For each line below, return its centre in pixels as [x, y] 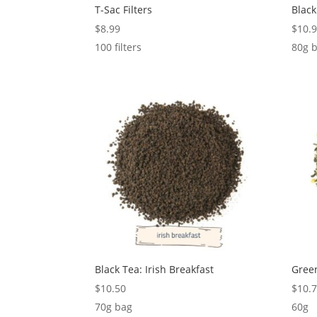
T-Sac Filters [124, 9]
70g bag [114, 307]
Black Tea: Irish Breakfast [155, 270]
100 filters [119, 47]
